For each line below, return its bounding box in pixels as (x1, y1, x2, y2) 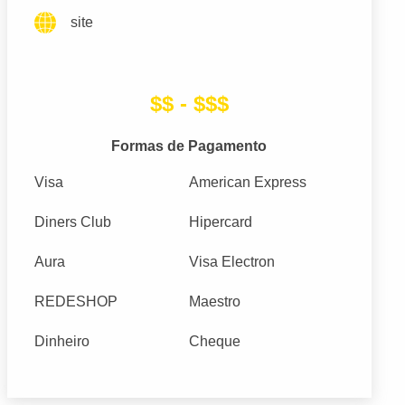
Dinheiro (33, 334, 89, 350)
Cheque (189, 334, 241, 350)
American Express (189, 174, 307, 191)
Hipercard (189, 214, 253, 231)
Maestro (189, 294, 241, 310)
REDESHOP (33, 294, 118, 310)
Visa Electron (189, 254, 276, 270)
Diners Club (33, 214, 111, 231)
